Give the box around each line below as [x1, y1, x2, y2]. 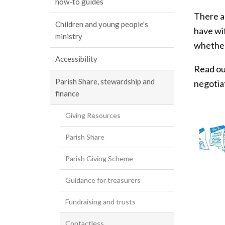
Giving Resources [65, 111, 121, 120]
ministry [55, 32, 82, 41]
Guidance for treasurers [65, 176, 141, 184]
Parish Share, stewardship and [55, 77, 155, 86]
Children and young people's [55, 20, 148, 29]
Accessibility [55, 54, 97, 63]
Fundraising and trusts [65, 197, 136, 206]
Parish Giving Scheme [65, 154, 133, 163]
